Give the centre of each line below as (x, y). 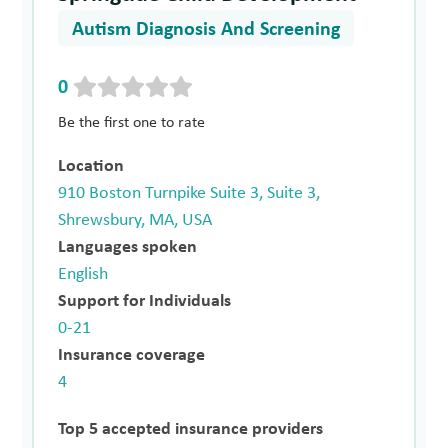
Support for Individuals (145, 302)
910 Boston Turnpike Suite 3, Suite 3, (189, 194)
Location (91, 167)
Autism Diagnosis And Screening (206, 30)
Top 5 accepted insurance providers (191, 430)
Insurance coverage (132, 356)
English (83, 275)
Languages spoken (128, 248)
